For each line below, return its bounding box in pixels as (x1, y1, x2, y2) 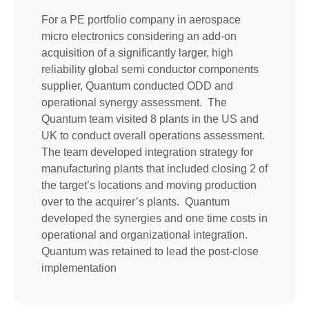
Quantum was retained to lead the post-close (41, 246, 259, 257)
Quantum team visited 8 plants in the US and (41, 113, 259, 125)
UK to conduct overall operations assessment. (41, 130, 268, 141)
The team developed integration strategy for (41, 146, 253, 158)
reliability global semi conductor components (41, 63, 259, 75)
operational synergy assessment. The (41, 97, 227, 108)
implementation (41, 262, 117, 274)
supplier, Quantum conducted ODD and (41, 80, 233, 92)
